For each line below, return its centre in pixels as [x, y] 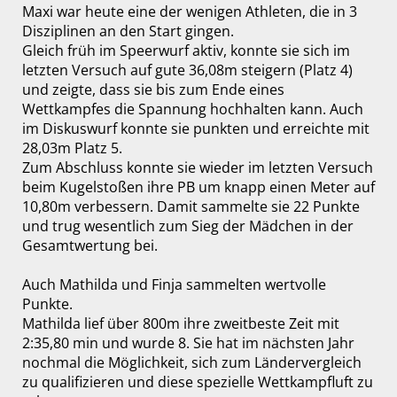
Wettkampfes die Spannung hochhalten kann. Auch [192, 109]
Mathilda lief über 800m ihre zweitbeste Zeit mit [180, 324]
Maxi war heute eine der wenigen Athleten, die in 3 [189, 12]
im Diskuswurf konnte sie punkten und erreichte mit [195, 129]
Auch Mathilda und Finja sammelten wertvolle [174, 285]
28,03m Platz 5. [72, 148]
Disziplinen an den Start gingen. [128, 31]
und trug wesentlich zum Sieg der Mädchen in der [187, 226]
